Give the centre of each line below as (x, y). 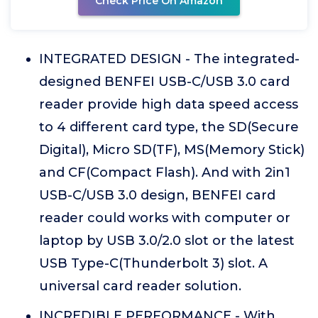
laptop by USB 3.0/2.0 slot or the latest (167, 241)
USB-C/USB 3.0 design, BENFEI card (157, 195)
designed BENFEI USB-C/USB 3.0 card (164, 82)
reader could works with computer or (165, 218)
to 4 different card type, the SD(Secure (169, 127)
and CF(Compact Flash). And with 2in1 (165, 172)
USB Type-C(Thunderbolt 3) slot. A (153, 263)
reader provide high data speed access (169, 104)
